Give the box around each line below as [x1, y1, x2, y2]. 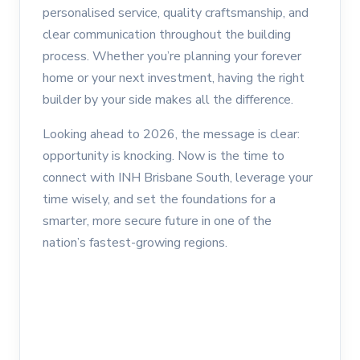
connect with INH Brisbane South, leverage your [43, 168, 313, 186]
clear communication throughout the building [43, 25, 291, 43]
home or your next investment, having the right [43, 68, 305, 87]
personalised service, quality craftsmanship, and [43, 3, 309, 22]
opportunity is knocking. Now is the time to [43, 146, 284, 165]
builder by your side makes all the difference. [43, 90, 293, 108]
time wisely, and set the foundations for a [43, 190, 276, 208]
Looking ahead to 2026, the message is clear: [43, 125, 300, 143]
